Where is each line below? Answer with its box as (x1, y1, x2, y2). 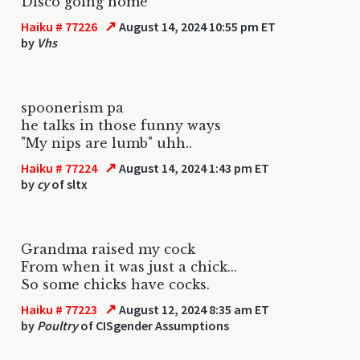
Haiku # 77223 (21, 301, 97, 317)
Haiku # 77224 (21, 159, 97, 176)
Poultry (37, 317, 78, 333)
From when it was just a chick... (21, 258, 237, 275)
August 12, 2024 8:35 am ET (117, 301, 270, 317)
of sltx (49, 175, 88, 192)
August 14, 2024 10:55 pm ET (117, 18, 276, 35)
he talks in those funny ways (21, 117, 221, 133)
